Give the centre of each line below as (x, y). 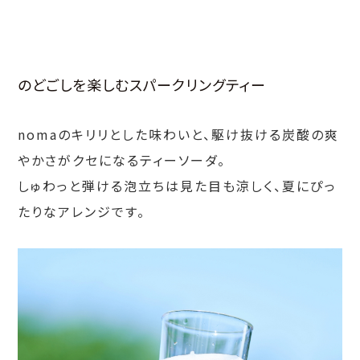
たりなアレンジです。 (82, 211)
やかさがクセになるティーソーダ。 (122, 160)
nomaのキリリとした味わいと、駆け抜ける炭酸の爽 (179, 134)
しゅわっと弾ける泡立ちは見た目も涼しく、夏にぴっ (178, 185)
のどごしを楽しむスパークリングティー (142, 84)
